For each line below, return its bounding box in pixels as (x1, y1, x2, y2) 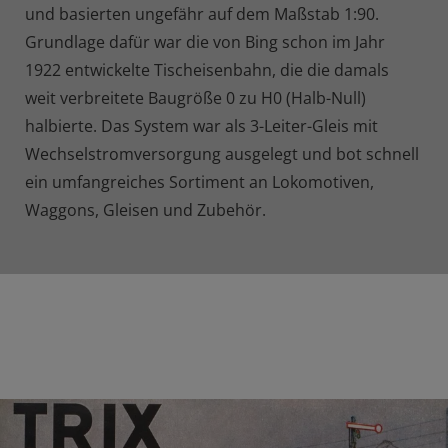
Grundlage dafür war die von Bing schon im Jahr (25, 30, 385, 53)
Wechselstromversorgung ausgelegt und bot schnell (25, 142, 419, 165)
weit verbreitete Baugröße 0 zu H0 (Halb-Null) (25, 86, 366, 109)
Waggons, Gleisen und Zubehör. (25, 198, 266, 221)
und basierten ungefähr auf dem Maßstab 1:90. (25, 2, 379, 25)
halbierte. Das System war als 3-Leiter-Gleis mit (25, 114, 378, 137)
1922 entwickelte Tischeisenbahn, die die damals (25, 58, 389, 81)
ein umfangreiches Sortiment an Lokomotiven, (25, 170, 374, 193)
